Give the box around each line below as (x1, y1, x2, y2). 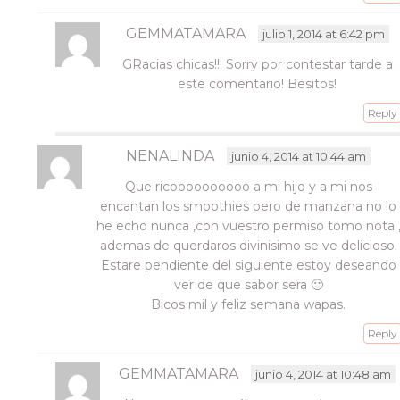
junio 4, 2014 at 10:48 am (255, 367, 392, 381)
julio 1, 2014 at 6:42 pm (262, 27, 385, 41)
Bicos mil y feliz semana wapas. (151, 296, 346, 312)
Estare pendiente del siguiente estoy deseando (100, 257, 396, 273)
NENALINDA (126, 147, 215, 164)
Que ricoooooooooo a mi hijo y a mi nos (124, 179, 372, 195)
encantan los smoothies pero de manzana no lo (100, 198, 397, 214)
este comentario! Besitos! (178, 76, 337, 92)
